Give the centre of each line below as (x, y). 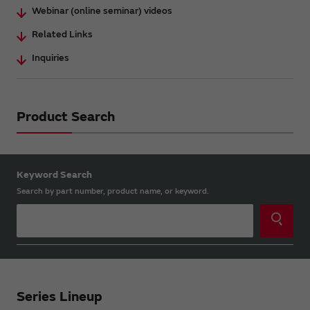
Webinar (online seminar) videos (102, 10)
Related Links (62, 34)
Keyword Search (54, 174)
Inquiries (51, 57)
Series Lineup (60, 296)
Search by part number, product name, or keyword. (113, 191)
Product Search (66, 116)
